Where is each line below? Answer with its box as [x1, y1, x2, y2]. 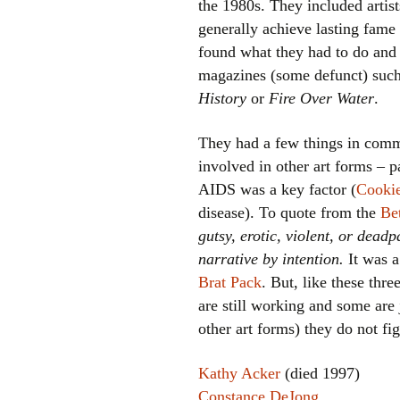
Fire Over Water [269, 89, 374, 107]
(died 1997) [280, 364, 360, 382]
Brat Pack [198, 273, 262, 291]
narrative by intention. [198, 250, 344, 268]
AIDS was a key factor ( [198, 180, 356, 198]
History [198, 89, 246, 107]
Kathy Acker [198, 364, 280, 382]
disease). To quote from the [198, 204, 380, 221]
